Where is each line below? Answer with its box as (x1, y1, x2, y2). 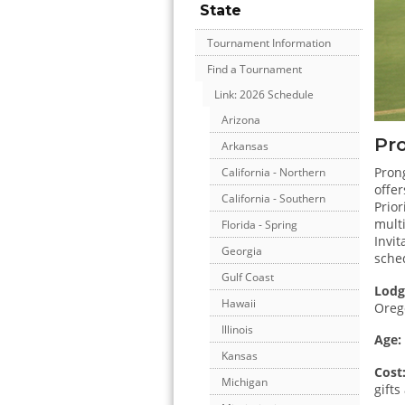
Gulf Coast (221, 269, 274, 286)
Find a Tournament (207, 61, 302, 78)
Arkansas (221, 138, 268, 155)
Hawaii (221, 296, 256, 312)
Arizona (221, 112, 260, 128)
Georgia (221, 243, 262, 259)
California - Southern (221, 191, 325, 207)
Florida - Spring (221, 217, 297, 233)
